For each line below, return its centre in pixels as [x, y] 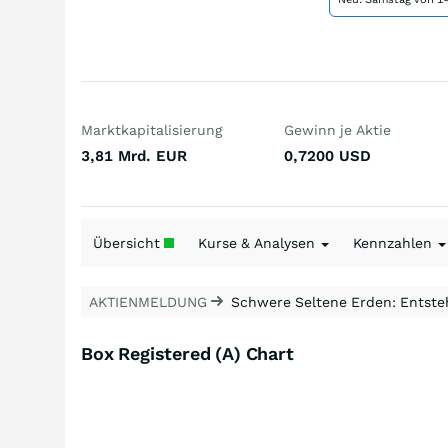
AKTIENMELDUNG [150, 302]
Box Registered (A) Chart [187, 353]
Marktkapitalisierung [151, 130]
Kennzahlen [394, 243]
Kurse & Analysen [258, 243]
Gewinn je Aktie [337, 130]
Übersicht [128, 243]
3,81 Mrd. [116, 156]
